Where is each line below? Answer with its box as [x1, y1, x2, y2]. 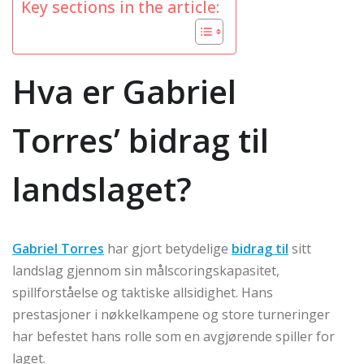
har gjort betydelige [104, 240, 232, 258]
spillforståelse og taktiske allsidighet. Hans [12, 284, 273, 302]
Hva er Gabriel [12, 69, 236, 115]
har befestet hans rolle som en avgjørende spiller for [12, 327, 335, 346]
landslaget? [12, 167, 192, 212]
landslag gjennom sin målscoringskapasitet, [12, 262, 279, 280]
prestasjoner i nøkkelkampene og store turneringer [12, 305, 330, 324]
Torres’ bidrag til [12, 118, 269, 163]
